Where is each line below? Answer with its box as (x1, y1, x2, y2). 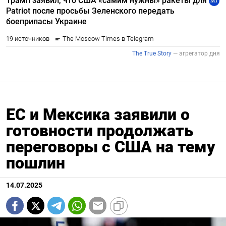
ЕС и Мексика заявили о (6, 105, 190, 125)
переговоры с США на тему (6, 137, 215, 157)
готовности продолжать (6, 121, 193, 141)
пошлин (6, 153, 65, 173)
